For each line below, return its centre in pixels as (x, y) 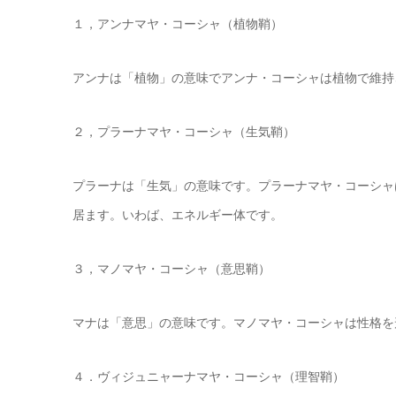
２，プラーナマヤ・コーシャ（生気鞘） (184, 131)
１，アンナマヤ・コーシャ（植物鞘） (178, 23)
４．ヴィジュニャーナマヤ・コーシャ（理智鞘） (209, 376)
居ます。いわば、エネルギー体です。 (178, 214)
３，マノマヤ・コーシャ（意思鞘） (171, 268)
